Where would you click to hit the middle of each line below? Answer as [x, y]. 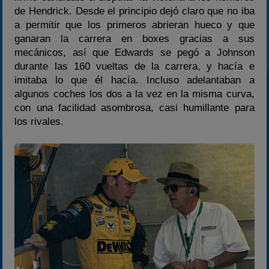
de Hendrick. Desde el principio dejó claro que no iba [134, 11]
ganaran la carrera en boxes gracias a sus [134, 38]
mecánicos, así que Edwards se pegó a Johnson [134, 52]
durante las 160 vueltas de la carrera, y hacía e [134, 66]
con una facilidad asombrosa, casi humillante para [134, 107]
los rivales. [39, 121]
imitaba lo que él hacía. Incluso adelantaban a [134, 80]
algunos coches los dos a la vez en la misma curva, [134, 94]
